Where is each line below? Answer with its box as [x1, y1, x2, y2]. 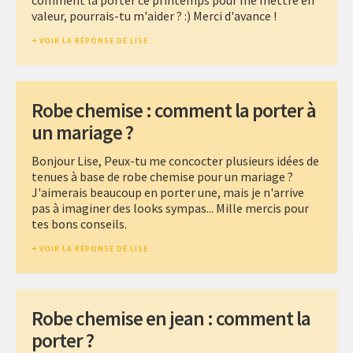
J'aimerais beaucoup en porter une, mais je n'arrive [32, 184, 304, 200]
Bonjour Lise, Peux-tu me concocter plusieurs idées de [32, 152, 319, 169]
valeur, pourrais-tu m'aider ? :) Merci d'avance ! [32, 7, 277, 24]
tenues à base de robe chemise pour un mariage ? [32, 168, 293, 184]
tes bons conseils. [32, 215, 127, 232]
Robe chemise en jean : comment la [32, 305, 310, 331]
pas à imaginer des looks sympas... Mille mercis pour [32, 199, 309, 216]
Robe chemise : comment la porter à [32, 97, 316, 123]
